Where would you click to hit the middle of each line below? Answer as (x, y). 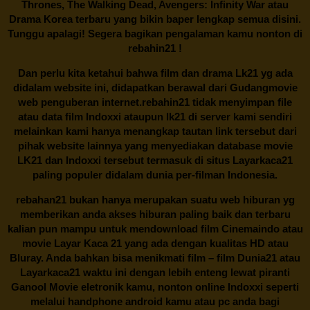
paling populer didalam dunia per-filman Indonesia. (155, 174)
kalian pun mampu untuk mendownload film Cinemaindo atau (155, 228)
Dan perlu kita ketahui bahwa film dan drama (125, 73)
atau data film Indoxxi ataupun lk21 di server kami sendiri (155, 116)
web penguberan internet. (80, 102)
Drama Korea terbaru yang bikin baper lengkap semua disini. (155, 19)
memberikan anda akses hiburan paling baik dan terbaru (155, 214)
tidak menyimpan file (241, 102)
